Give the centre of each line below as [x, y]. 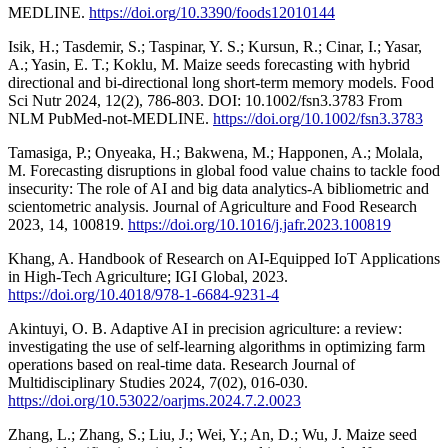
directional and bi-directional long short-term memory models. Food [221, 82]
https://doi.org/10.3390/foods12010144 [212, 12]
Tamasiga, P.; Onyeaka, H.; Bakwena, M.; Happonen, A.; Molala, [215, 152]
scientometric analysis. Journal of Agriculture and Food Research [212, 206]
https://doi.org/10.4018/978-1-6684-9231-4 [143, 294]
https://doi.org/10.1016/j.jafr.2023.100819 [259, 224]
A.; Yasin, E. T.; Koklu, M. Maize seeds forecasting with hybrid [209, 64]
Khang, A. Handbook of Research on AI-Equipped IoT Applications [224, 258]
